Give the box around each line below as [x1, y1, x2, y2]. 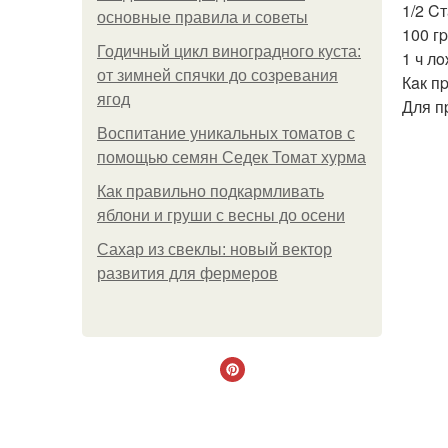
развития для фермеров [97, 265, 278, 282]
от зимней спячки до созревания [97, 67, 338, 84]
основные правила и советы [97, 9, 308, 26]
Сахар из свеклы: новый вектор [97, 241, 332, 258]
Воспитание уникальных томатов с [97, 125, 355, 142]
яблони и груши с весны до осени [97, 207, 345, 224]
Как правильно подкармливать [97, 183, 324, 200]
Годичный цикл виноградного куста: [97, 43, 361, 60]
